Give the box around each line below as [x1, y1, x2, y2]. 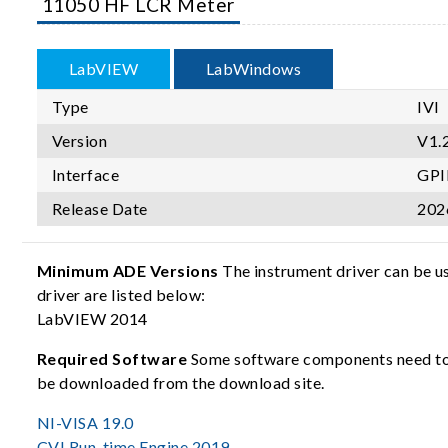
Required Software [37, 348, 188, 368]
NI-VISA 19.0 [37, 412, 134, 432]
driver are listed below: [37, 284, 209, 304]
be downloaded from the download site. [37, 372, 329, 392]
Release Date [52, 198, 148, 218]
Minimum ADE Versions [37, 260, 219, 280]
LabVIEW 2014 [37, 308, 148, 328]
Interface [52, 164, 120, 184]
